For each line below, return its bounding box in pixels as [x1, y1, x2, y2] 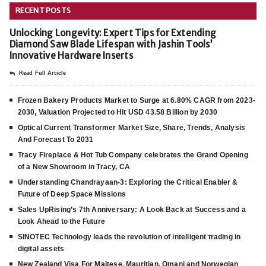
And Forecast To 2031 [17, 135, 94, 144]
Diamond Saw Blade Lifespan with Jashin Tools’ [9, 38, 213, 50]
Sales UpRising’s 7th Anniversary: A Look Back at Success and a [17, 205, 246, 214]
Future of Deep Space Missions [17, 189, 126, 198]
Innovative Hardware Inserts [9, 49, 133, 61]
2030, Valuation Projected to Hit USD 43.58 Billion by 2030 [17, 107, 218, 116]
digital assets [17, 244, 65, 253]
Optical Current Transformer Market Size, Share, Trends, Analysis [17, 123, 246, 132]
